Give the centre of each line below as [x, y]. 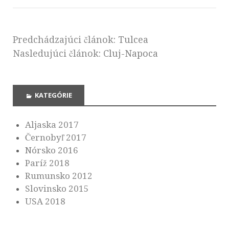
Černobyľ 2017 [56, 137]
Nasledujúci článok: [58, 54]
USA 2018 [45, 201]
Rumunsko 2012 [59, 176]
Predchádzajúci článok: [65, 40]
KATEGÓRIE [53, 95]
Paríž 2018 [47, 163]
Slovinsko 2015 [57, 188]
